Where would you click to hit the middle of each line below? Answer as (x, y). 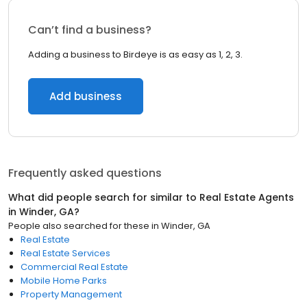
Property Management (71, 294)
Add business (86, 96)
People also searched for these (79, 226)
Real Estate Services (65, 253)
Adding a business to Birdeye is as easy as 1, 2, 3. (135, 54)
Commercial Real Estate (74, 267)
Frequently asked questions (85, 173)
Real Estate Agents (247, 197)
